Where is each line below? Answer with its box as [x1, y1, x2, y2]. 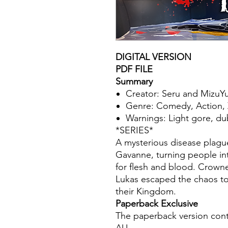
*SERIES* [116, 125, 153, 136]
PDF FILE [116, 64, 153, 75]
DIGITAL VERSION [116, 51, 191, 63]
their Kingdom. [116, 186, 176, 197]
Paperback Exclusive [116, 198, 198, 210]
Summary [116, 76, 153, 88]
